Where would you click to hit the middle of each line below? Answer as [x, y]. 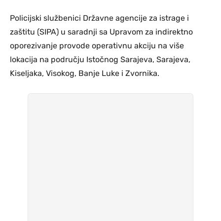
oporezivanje [35, 45]
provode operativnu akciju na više [122, 45]
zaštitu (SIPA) [34, 32]
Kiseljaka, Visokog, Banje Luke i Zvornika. [85, 73]
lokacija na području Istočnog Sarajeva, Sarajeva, [100, 59]
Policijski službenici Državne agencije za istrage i [99, 18]
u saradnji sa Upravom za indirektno [126, 32]
